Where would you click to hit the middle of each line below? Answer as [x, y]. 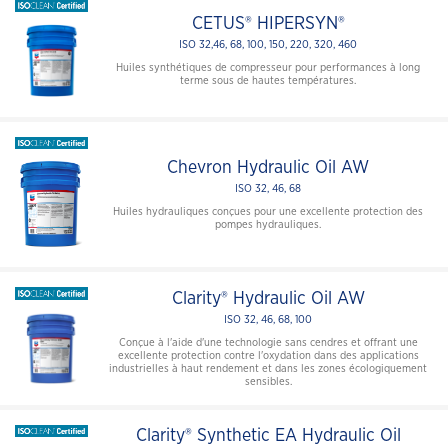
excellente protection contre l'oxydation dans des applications [268, 355]
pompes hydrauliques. [268, 224]
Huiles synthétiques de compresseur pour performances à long [268, 67]
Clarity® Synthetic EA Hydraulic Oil [268, 436]
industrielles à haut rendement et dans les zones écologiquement [268, 368]
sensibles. [268, 381]
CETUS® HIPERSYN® [268, 23]
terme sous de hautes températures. [268, 80]
